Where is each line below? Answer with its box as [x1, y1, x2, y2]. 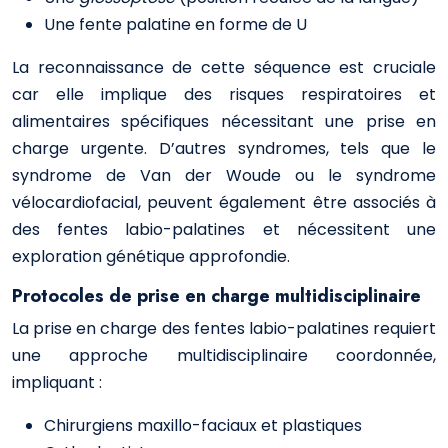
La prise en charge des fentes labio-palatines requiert [12, 317, 436, 340]
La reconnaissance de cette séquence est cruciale [12, 56, 436, 79]
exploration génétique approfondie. [12, 245, 290, 268]
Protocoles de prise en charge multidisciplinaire [12, 283, 421, 309]
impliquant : [12, 371, 102, 394]
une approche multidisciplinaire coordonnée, [12, 344, 436, 367]
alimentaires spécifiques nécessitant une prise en [12, 110, 436, 133]
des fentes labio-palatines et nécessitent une [12, 218, 436, 241]
